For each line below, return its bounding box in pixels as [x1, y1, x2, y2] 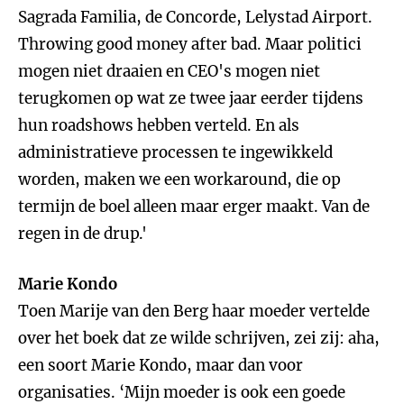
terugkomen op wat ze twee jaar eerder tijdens [18, 88, 363, 108]
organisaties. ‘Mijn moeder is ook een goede [18, 382, 345, 402]
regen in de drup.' [18, 224, 147, 243]
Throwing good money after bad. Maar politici [18, 34, 362, 54]
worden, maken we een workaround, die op [18, 170, 341, 189]
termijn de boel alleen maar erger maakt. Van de [18, 197, 370, 216]
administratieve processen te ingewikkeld [18, 142, 333, 162]
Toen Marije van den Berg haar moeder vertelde [18, 301, 370, 321]
